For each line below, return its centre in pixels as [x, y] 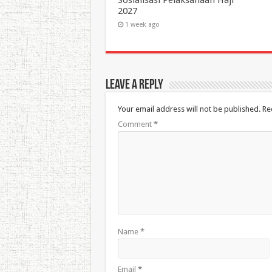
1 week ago [142, 24]
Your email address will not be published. [189, 109]
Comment [135, 124]
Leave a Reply [134, 85]
